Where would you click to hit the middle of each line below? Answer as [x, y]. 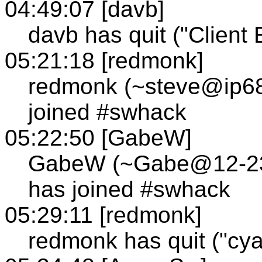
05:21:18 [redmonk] [104, 60]
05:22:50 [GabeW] [98, 137]
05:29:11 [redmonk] [103, 215]
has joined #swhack [129, 189]
